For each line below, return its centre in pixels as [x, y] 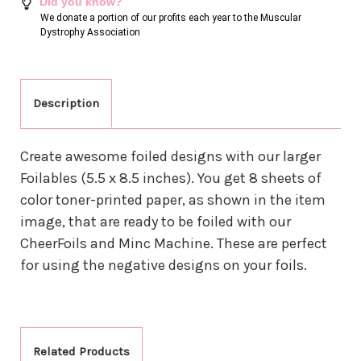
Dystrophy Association [90, 32]
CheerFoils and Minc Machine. [117, 243]
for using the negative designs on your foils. [164, 265]
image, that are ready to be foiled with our [156, 221]
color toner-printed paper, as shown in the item [173, 199]
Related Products [81, 351]
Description [66, 103]
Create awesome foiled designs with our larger [170, 156]
